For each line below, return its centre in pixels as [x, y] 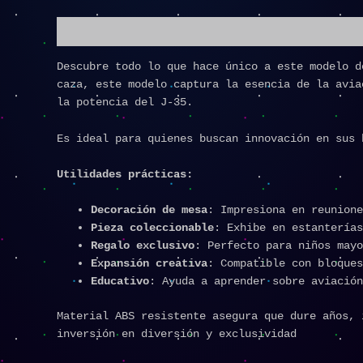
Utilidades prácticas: [125, 174]
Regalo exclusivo [143, 246]
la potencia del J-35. [125, 102]
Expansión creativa [149, 264]
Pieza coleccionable [152, 228]
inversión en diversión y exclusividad [177, 334]
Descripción [92, 32]
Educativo [120, 282]
